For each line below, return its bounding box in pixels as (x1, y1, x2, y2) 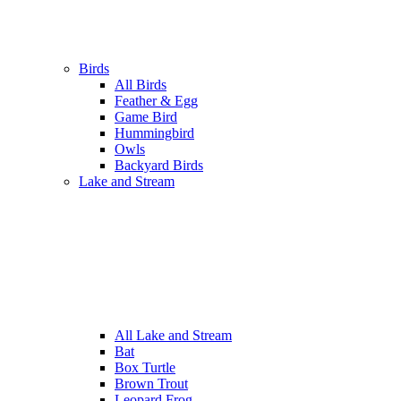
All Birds (115, 77, 166, 93)
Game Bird (115, 109, 177, 125)
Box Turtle (115, 360, 175, 376)
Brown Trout (115, 376, 188, 392)
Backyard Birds (115, 158, 203, 174)
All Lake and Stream (115, 328, 232, 344)
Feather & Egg (115, 93, 198, 109)
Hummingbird (115, 125, 194, 141)
